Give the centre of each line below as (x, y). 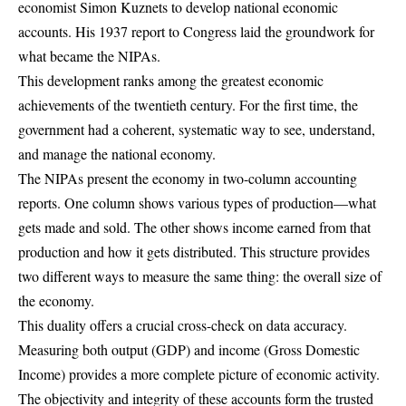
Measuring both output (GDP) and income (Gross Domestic (189, 350)
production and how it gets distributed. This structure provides (194, 252)
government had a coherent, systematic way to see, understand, (197, 130)
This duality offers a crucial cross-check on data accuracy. (183, 325)
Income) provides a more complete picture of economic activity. (199, 374)
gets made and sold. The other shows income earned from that (194, 227)
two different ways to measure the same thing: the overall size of (200, 276)
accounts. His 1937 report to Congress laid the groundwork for (196, 32)
